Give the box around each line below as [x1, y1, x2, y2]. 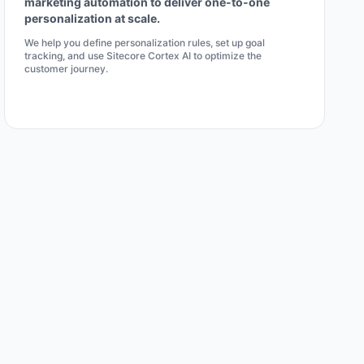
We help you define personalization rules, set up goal [24, 37, 266, 49]
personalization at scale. [24, 11, 161, 25]
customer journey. [24, 63, 109, 75]
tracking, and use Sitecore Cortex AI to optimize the [24, 50, 262, 62]
